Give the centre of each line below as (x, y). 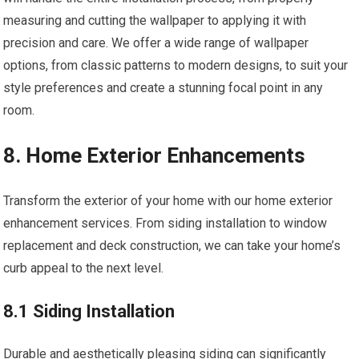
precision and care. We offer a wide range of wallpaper (156, 43)
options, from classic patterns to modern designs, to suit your (176, 66)
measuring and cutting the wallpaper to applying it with (155, 21)
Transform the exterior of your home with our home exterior (168, 201)
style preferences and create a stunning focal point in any (163, 88)
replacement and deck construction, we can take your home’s (172, 246)
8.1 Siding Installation (89, 312)
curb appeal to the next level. (84, 268)
